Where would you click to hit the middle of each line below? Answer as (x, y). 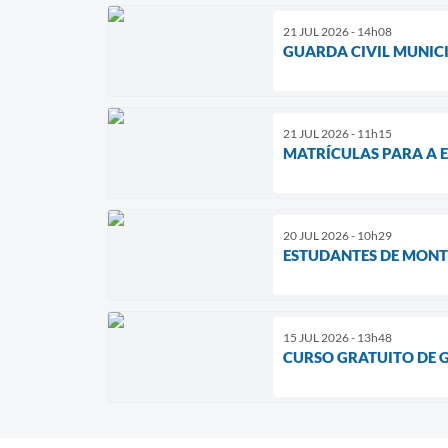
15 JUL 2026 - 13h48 (337, 337)
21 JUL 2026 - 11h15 (337, 133)
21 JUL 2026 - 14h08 (337, 31)
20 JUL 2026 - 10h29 (337, 235)
